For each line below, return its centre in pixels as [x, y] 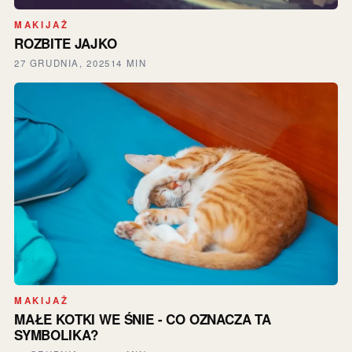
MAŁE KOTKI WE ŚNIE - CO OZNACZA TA [143, 319]
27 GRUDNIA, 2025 [62, 62]
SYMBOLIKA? [56, 335]
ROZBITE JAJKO [65, 44]
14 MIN [128, 62]
